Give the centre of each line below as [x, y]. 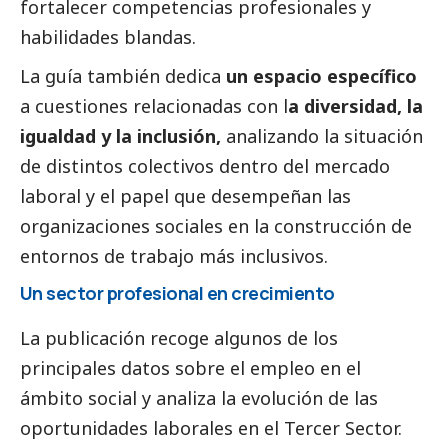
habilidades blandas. [108, 37]
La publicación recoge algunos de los [179, 337]
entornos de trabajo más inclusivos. [176, 256]
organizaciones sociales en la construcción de [216, 226]
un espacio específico [321, 76]
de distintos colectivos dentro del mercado [205, 166]
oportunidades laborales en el [152, 427]
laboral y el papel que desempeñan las [185, 196]
